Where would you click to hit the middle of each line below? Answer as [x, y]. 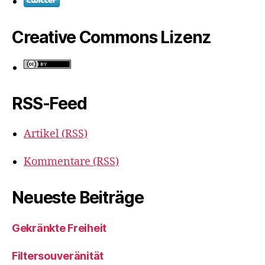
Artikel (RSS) [56, 134]
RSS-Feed [49, 104]
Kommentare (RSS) [71, 162]
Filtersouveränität [58, 256]
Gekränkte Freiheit [59, 228]
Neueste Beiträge [78, 198]
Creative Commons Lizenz [112, 37]
